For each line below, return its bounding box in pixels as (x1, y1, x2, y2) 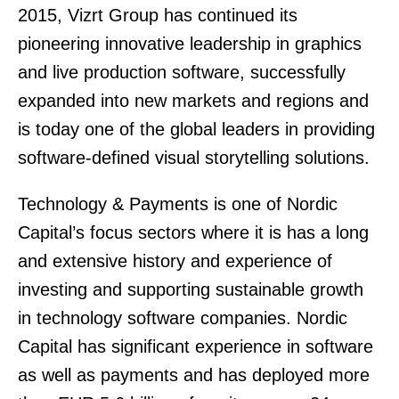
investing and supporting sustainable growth (18, 280, 363, 299)
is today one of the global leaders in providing (18, 119, 375, 139)
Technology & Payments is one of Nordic (18, 194, 338, 214)
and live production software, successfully (18, 62, 346, 82)
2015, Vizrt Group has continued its (18, 5, 297, 25)
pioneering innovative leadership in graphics (18, 34, 362, 53)
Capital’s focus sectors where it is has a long (18, 223, 369, 242)
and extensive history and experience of (18, 251, 332, 271)
